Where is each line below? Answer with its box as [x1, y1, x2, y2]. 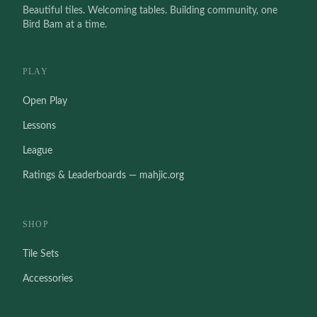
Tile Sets [23, 249, 59, 259]
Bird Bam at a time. [23, 20, 107, 30]
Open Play [23, 96, 67, 106]
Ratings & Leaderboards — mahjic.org [23, 171, 184, 180]
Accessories [23, 274, 73, 284]
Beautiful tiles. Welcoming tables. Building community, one [23, 6, 277, 16]
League [23, 146, 52, 156]
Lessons [23, 121, 56, 131]
